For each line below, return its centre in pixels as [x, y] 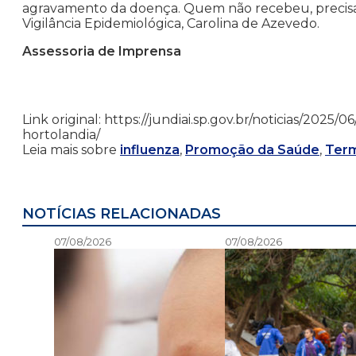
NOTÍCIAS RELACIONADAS [122, 214]
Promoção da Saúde [252, 150]
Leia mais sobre [71, 150]
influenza [150, 150]
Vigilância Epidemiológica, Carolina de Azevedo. [171, 24]
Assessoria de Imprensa [102, 52]
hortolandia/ [61, 135]
